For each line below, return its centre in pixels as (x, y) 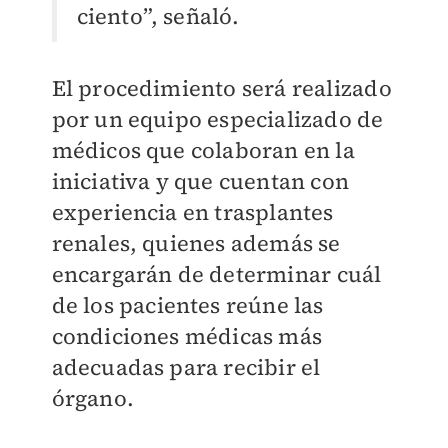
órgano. (92, 397)
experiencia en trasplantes (192, 211)
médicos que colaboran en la (203, 149)
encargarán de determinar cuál (216, 273)
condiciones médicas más (187, 335)
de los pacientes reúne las (187, 304)
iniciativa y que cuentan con (200, 180)
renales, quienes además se (196, 242)
